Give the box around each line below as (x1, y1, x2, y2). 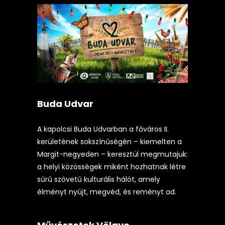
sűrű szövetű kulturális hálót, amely (37, 174, 160, 184)
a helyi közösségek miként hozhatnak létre (37, 161, 186, 172)
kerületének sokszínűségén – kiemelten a (37, 136, 182, 147)
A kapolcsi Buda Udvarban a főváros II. (37, 124, 169, 134)
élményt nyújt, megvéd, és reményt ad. (37, 186, 176, 197)
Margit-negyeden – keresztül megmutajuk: (37, 149, 188, 159)
